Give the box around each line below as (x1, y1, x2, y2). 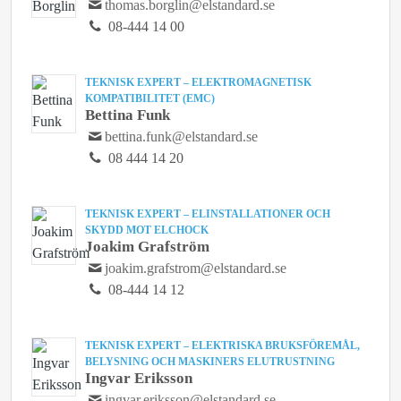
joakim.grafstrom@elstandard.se (105, 260, 287, 276)
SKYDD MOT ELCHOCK (85, 224, 209, 236)
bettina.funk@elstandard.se (105, 129, 259, 144)
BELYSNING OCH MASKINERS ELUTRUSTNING (85, 355, 335, 368)
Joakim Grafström (85, 238, 209, 255)
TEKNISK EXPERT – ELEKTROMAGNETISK (85, 76, 311, 89)
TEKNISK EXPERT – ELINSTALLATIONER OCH (85, 208, 330, 220)
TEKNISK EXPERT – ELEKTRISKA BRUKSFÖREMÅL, (85, 339, 360, 352)
